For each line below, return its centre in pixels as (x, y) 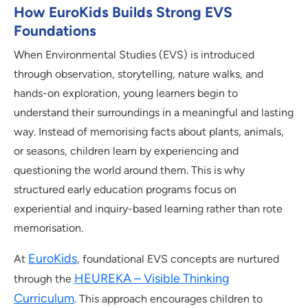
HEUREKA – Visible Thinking (152, 279)
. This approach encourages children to (168, 299)
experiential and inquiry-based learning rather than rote (148, 209)
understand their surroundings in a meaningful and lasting (154, 113)
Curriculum (44, 299)
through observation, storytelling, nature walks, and (139, 74)
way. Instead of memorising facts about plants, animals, (149, 132)
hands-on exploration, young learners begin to (126, 93)
